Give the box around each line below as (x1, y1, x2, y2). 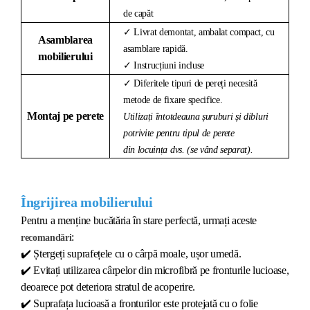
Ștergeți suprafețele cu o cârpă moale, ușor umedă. (30, 247, 241, 259)
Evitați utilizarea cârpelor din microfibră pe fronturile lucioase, (30, 264, 289, 276)
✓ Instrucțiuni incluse (123, 60, 204, 71)
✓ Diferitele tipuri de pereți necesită (123, 77, 257, 89)
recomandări (21, 232, 72, 243)
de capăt (123, 8, 154, 19)
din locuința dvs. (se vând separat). (123, 144, 253, 155)
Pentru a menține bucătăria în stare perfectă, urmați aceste (21, 214, 257, 226)
